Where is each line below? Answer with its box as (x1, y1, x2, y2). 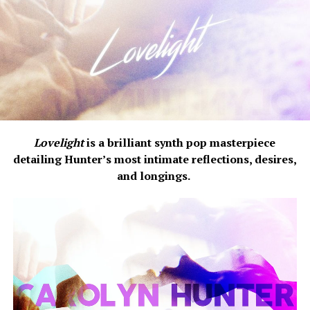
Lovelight (34, 134, 87, 150)
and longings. (117, 167, 193, 183)
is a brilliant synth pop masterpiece (86, 134, 276, 150)
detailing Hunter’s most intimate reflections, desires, (12, 151, 297, 167)
